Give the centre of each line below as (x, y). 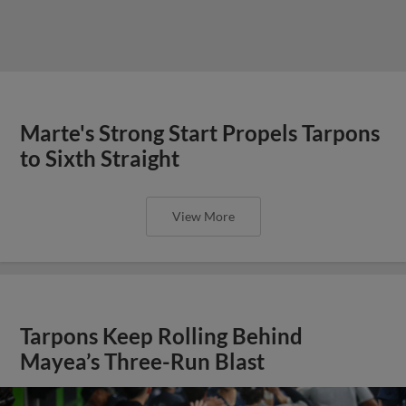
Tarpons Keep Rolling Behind (162, 336)
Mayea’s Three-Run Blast (143, 361)
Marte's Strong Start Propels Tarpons (200, 133)
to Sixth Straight (100, 158)
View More (203, 216)
